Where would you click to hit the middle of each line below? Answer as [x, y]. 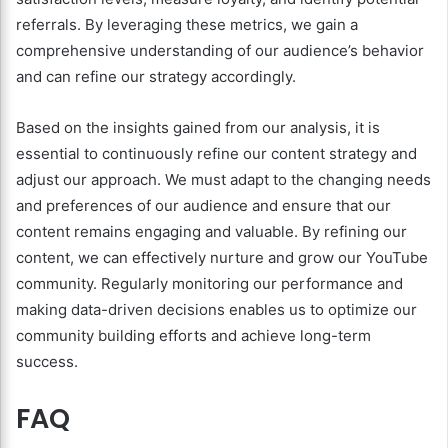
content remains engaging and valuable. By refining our [211, 231]
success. [47, 361]
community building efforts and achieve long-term [193, 335]
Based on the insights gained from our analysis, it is [198, 127]
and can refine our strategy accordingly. [156, 76]
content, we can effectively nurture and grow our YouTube [222, 257]
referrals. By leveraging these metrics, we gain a [187, 24]
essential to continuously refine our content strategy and [216, 153]
